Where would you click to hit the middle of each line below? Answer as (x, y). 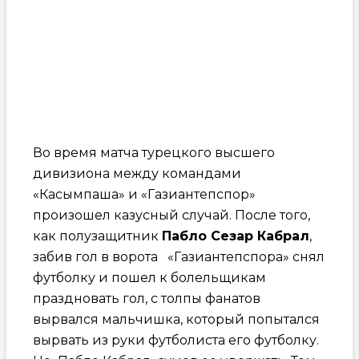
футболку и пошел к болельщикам (149, 277)
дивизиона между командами (137, 173)
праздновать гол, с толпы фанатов (146, 298)
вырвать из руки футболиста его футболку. (175, 340)
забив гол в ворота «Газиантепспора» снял (178, 256)
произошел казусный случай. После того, (171, 215)
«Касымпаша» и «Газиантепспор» (144, 194)
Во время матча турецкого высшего (153, 152)
